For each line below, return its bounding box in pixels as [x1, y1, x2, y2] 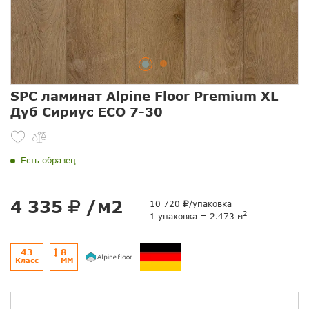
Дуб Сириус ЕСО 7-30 [10, 104, 163, 120]
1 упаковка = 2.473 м [150, 211, 243, 222]
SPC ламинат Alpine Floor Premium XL [10, 88, 278, 104]
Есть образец [21, 155, 76, 166]
